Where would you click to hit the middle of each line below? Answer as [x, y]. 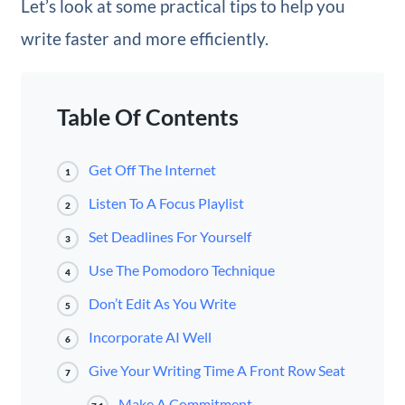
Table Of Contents [147, 118]
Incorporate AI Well [150, 337]
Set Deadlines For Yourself [170, 237]
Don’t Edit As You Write [162, 304]
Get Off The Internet [152, 170]
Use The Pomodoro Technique [181, 270]
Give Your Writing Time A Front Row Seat [217, 371]
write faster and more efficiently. [144, 39]
